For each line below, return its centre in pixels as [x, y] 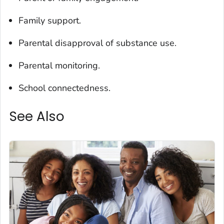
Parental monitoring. [59, 66]
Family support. [50, 21]
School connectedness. [64, 88]
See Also [37, 117]
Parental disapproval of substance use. [97, 43]
